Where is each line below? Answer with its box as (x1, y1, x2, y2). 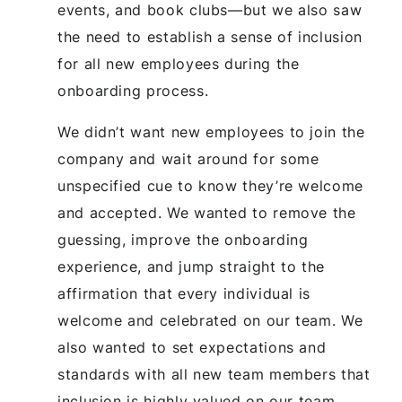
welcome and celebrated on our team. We (57, 310, 363, 329)
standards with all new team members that (57, 364, 371, 383)
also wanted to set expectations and (57, 337, 327, 356)
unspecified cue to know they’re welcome (57, 176, 363, 195)
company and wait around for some (57, 149, 319, 168)
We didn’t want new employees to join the (57, 122, 365, 141)
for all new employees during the (57, 54, 300, 73)
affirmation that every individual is (57, 284, 311, 302)
